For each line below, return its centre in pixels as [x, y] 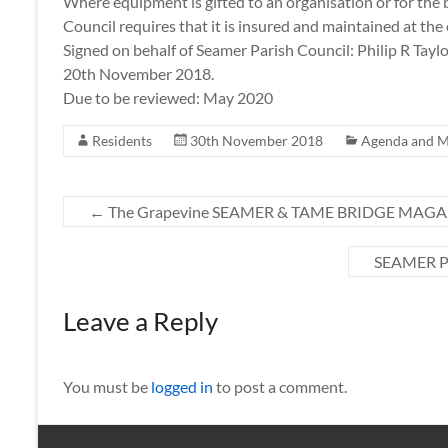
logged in [182, 386]
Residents [122, 140]
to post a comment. [280, 386]
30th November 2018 [256, 140]
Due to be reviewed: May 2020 [168, 97]
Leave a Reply [140, 321]
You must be [107, 386]
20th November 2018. [138, 73]
